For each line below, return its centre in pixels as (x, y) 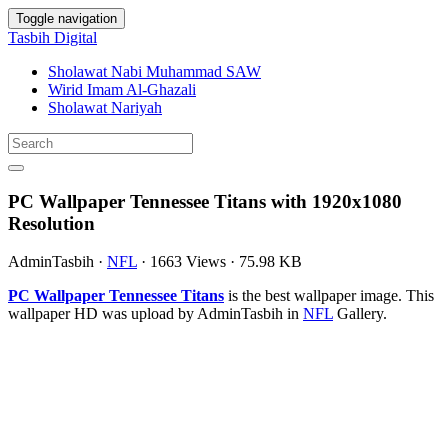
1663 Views (188, 262)
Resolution (51, 223)
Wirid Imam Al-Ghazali (122, 89)
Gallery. (360, 314)
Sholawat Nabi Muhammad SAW (154, 71)
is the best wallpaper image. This (329, 296)
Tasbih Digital (52, 37)
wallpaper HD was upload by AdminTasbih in (155, 314)
